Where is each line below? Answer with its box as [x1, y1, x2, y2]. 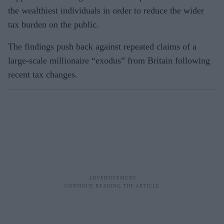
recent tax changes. [8, 69, 77, 79]
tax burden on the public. [8, 19, 99, 29]
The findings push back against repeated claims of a [8, 41, 196, 51]
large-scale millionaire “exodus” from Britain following [8, 55, 210, 65]
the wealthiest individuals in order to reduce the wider [8, 5, 204, 15]
